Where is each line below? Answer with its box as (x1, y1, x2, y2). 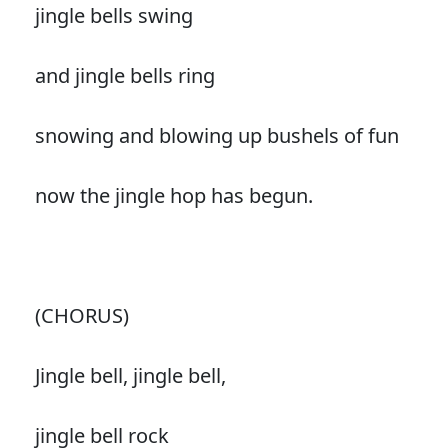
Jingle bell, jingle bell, (34, 361, 226, 389)
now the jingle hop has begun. (34, 181, 313, 209)
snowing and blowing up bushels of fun (34, 121, 399, 149)
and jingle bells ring (34, 61, 215, 89)
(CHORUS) (34, 301, 129, 329)
